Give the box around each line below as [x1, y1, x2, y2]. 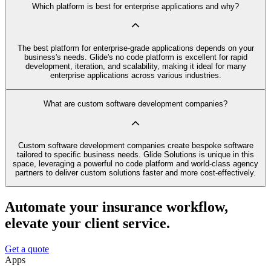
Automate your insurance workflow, [5, 199, 228, 215]
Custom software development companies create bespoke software [18, 140, 253, 150]
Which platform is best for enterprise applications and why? [32, 2, 239, 11]
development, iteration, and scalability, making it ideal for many [25, 61, 246, 71]
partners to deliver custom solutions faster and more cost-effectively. [15, 168, 256, 177]
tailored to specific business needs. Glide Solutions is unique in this [17, 149, 254, 159]
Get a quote [5, 244, 49, 255]
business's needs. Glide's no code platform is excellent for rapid [24, 52, 247, 62]
